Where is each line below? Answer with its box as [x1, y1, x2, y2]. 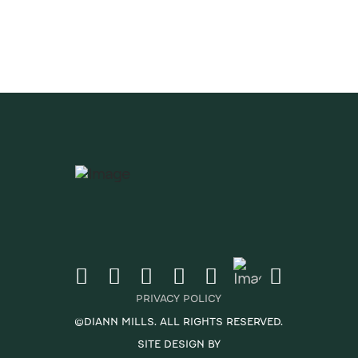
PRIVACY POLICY [136, 290, 222, 306]
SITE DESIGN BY [137, 336, 221, 352]
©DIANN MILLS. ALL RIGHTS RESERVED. [74, 312, 284, 328]
